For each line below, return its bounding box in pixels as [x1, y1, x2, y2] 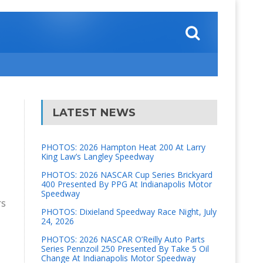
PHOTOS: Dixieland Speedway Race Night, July [41, 206, 217, 217]
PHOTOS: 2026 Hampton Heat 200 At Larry [41, 141, 205, 153]
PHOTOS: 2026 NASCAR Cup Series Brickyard [41, 169, 213, 180]
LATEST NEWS [52, 106, 136, 119]
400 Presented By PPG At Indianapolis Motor [41, 178, 212, 190]
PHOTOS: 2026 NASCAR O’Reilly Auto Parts [41, 234, 205, 245]
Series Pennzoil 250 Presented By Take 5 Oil [41, 243, 209, 254]
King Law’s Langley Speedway [41, 151, 154, 162]
